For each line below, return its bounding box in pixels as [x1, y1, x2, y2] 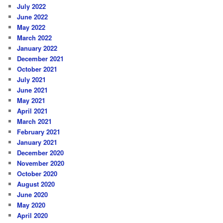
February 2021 [17, 126, 61, 136]
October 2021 [17, 64, 58, 74]
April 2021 [17, 106, 48, 115]
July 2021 [17, 74, 46, 84]
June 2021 [17, 85, 48, 95]
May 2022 [17, 22, 46, 32]
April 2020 [17, 210, 48, 220]
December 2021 [17, 53, 64, 63]
